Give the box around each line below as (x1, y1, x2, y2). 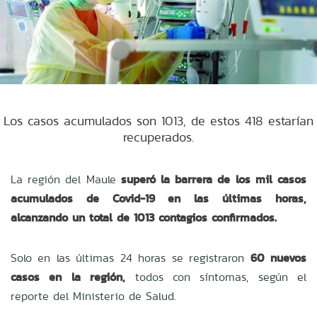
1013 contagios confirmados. (134, 209, 277, 226)
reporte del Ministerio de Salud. (11, 287, 176, 304)
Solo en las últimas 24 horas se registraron (11, 249, 250, 266)
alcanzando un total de (11, 209, 129, 226)
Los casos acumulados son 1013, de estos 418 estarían (4, 111, 313, 129)
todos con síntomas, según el (125, 268, 306, 285)
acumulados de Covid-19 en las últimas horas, (11, 190, 306, 207)
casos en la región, (11, 268, 126, 285)
